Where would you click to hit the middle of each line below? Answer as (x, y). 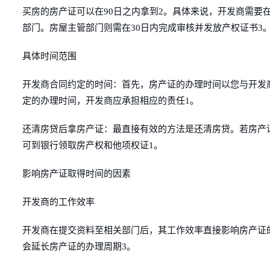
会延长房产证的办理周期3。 (79, 246)
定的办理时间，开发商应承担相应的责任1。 (111, 101)
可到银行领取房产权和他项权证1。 (93, 145)
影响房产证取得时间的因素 (77, 174)
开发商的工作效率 (58, 202)
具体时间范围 (49, 56)
